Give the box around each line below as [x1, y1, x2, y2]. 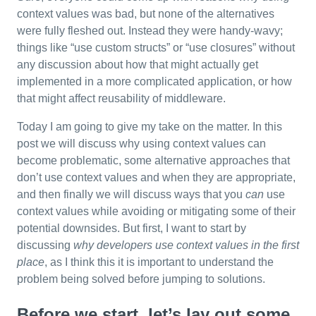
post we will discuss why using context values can [17, 138, 266, 150]
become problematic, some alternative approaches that [17, 154, 290, 166]
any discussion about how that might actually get [17, 59, 258, 71]
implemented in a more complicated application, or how [17, 75, 292, 87]
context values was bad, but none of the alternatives [17, 8, 274, 20]
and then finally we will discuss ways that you [17, 188, 245, 200]
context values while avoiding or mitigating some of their [17, 205, 296, 217]
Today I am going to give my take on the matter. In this [17, 121, 282, 133]
